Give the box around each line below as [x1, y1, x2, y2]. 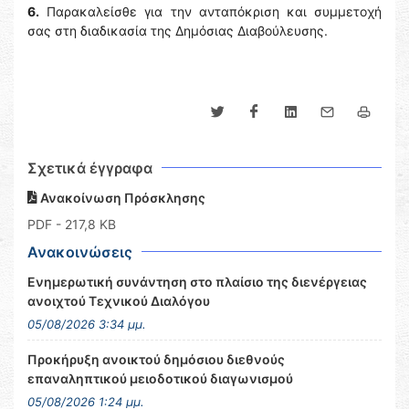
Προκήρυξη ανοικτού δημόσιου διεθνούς [27, 351, 285, 367]
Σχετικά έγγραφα [27, 159, 152, 177]
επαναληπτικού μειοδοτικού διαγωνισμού [27, 371, 293, 386]
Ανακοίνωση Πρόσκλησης [37, 190, 205, 205]
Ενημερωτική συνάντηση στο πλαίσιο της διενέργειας [27, 274, 367, 289]
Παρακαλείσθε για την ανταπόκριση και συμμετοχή [39, 4, 382, 19]
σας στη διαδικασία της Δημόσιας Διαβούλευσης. [27, 23, 328, 38]
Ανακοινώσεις [27, 243, 132, 261]
